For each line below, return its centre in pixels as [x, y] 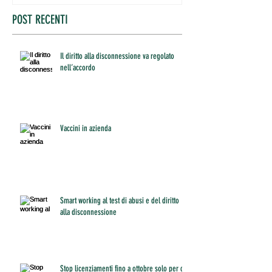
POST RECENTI [40, 20]
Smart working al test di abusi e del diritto [120, 201]
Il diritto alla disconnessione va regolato [117, 56]
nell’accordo [78, 68]
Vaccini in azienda [86, 129]
